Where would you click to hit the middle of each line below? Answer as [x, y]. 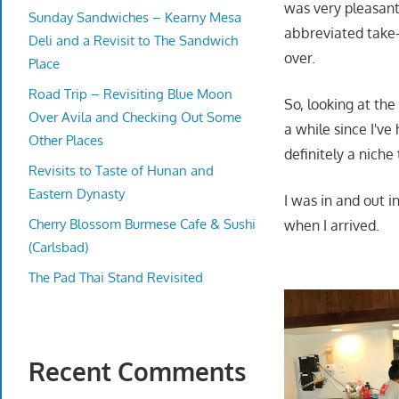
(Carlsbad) [58, 247]
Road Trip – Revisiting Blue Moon [130, 94]
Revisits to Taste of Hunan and [121, 170]
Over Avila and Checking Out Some [135, 117]
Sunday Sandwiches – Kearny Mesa [135, 17]
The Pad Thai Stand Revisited [116, 277]
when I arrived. [332, 226]
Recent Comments [137, 372]
